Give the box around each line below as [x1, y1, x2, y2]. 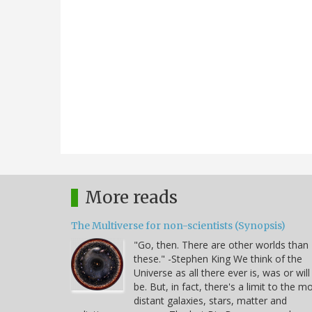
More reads [85, 186, 178, 208]
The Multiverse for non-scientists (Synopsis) [71, 219, 286, 232]
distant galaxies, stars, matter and [134, 293, 287, 307]
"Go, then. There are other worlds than [134, 237, 309, 251]
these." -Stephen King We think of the [134, 251, 302, 265]
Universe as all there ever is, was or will [134, 265, 310, 279]
